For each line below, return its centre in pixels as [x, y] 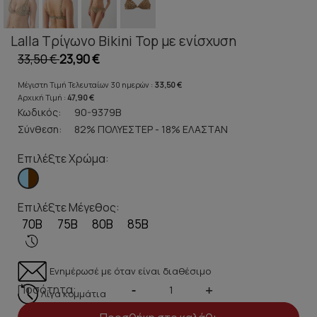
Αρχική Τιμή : [42, 98]
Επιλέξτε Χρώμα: [63, 159]
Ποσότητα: [47, 290]
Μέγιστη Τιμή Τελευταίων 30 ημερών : [86, 85]
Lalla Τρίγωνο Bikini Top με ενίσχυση [123, 41]
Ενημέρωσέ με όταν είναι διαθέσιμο [130, 271]
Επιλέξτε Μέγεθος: [69, 208]
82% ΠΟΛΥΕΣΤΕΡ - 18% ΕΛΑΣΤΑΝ [151, 129]
